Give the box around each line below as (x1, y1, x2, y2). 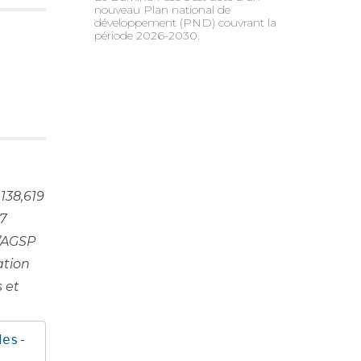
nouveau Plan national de (94, 2, 231, 17)
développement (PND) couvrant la (94, 15, 277, 30)
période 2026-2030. (94, 27, 201, 43)
